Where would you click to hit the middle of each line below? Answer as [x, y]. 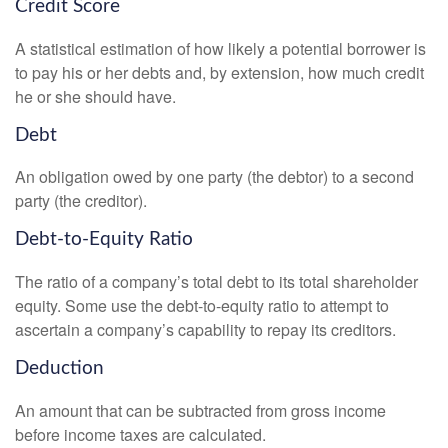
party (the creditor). [81, 201]
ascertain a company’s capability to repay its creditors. [205, 329]
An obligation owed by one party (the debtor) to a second [214, 177]
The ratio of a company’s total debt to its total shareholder [216, 281]
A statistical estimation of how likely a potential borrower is [220, 48]
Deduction [59, 368]
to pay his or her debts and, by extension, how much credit [219, 72]
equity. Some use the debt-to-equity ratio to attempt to [202, 305]
